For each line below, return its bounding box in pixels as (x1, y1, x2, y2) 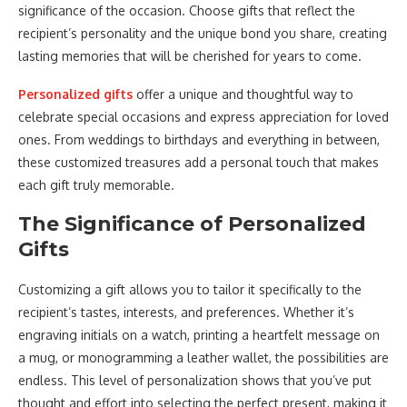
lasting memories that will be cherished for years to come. (18, 47, 362, 64)
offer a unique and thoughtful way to (133, 85, 353, 102)
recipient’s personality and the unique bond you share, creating (18, 25, 387, 41)
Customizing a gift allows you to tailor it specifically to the (18, 281, 362, 297)
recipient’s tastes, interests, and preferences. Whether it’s (18, 303, 354, 320)
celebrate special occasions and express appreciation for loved (18, 108, 389, 124)
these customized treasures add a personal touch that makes (18, 154, 379, 170)
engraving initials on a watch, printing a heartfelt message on (18, 326, 380, 342)
